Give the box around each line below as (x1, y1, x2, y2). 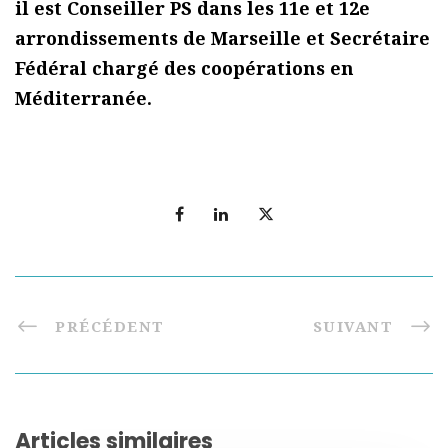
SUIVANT (312, 316, 393, 337)
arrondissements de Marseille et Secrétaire (15, 26, 430, 51)
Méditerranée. (15, 86, 152, 111)
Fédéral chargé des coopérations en (15, 56, 354, 81)
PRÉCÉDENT (55, 316, 165, 337)
